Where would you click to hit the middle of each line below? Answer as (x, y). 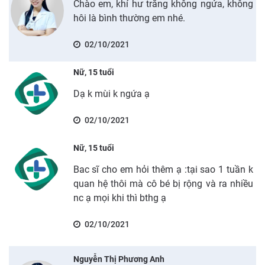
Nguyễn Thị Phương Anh (119, 259)
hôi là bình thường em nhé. (129, 18)
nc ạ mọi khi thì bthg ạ (119, 198)
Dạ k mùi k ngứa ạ (111, 93)
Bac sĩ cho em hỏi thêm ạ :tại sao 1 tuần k (163, 169)
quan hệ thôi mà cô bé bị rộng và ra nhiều (163, 183)
